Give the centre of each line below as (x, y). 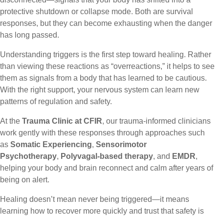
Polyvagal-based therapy (107, 156)
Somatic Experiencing (51, 144)
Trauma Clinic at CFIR (62, 121)
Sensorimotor (121, 144)
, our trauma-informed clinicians (156, 121)
